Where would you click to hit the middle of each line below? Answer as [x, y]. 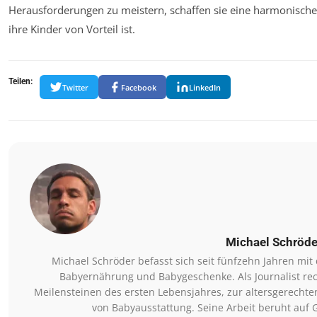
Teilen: [21, 82]
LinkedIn [205, 87]
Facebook [139, 87]
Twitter [75, 87]
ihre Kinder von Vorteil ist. [72, 29]
